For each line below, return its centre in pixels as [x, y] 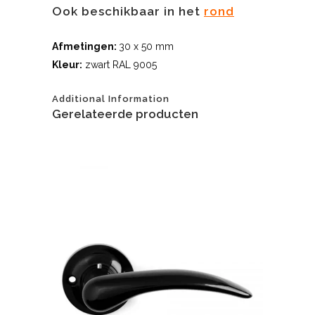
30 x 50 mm [146, 47]
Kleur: [67, 65]
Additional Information [111, 99]
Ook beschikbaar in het [128, 12]
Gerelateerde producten [125, 114]
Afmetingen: [85, 47]
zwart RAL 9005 [120, 65]
